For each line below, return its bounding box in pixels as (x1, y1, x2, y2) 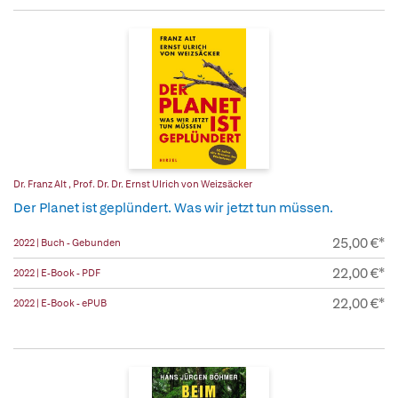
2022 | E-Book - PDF (13, 267, 100, 280)
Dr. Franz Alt (13, 178, 68, 191)
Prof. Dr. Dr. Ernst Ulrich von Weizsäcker (73, 178, 252, 191)
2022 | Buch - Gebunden (13, 236, 121, 250)
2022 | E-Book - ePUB (13, 297, 107, 310)
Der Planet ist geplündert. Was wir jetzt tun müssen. (13, 199, 333, 218)
